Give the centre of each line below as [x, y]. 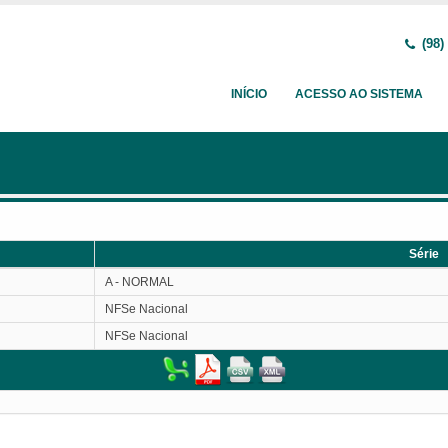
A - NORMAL [139, 282]
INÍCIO [249, 94]
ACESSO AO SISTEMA [359, 94]
